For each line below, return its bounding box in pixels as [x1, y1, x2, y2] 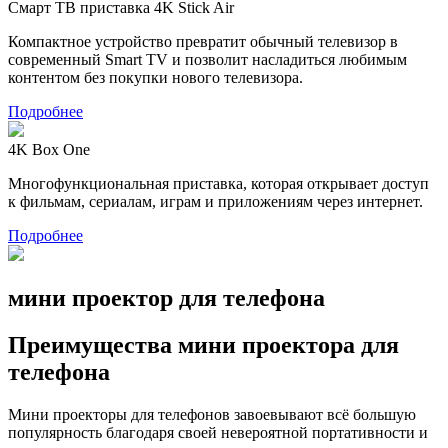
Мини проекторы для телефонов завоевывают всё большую [8, 405, 416, 423]
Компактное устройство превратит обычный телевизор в [8, 32, 398, 50]
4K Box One [8, 140, 90, 158]
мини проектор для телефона [8, 284, 325, 311]
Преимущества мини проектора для [8, 331, 399, 358]
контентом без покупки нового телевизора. [8, 68, 303, 86]
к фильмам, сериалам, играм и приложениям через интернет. [8, 192, 423, 210]
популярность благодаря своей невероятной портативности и [8, 423, 428, 441]
